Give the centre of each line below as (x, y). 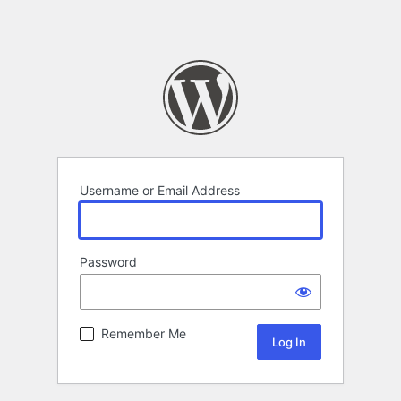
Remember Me (144, 334)
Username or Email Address (160, 191)
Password (108, 262)
